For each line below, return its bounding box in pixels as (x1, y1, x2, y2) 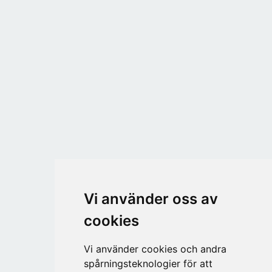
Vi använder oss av (83, 190, 218, 208)
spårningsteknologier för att (83, 257, 212, 270)
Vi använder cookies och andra (83, 243, 226, 255)
